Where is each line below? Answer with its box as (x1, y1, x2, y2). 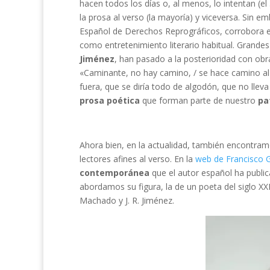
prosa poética (80, 95, 142, 106)
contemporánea (80, 167, 149, 178)
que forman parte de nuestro (142, 95, 258, 106)
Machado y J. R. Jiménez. (80, 195, 174, 206)
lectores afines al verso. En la (80, 153, 195, 165)
